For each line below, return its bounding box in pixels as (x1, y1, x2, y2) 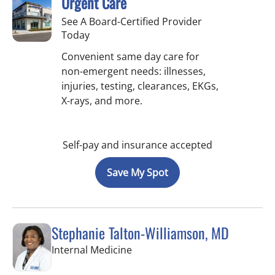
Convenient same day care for (61, 49, 199, 63)
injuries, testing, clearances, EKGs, (61, 79, 219, 93)
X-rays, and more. (61, 93, 142, 107)
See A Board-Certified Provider (61, 14, 202, 28)
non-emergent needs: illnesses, (61, 64, 206, 78)
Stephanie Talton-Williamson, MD (52, 221, 229, 244)
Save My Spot (107, 165, 168, 179)
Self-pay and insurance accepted (63, 137, 212, 152)
